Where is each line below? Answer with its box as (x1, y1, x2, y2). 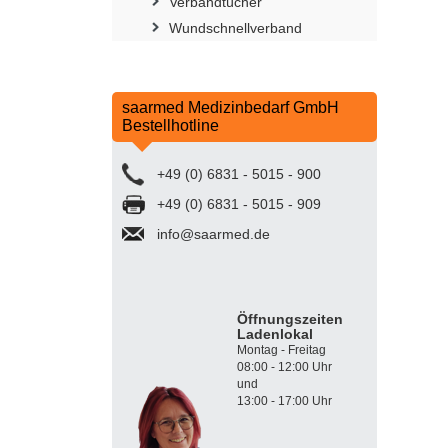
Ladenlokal (237, 325, 313, 342)
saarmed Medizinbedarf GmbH (122, 98, 339, 116)
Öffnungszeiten (237, 310, 343, 327)
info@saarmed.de (157, 225, 270, 242)
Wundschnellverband (169, 19, 302, 36)
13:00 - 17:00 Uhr (237, 393, 332, 408)
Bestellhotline (122, 116, 219, 134)
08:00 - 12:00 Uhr (237, 359, 332, 374)
